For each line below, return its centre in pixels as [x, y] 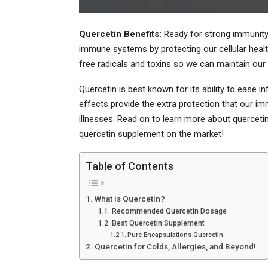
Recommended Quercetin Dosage [169, 211]
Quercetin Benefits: [120, 34]
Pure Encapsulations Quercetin [175, 234]
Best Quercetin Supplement [158, 223]
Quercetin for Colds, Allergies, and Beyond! [175, 246]
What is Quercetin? [130, 198]
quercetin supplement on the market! [151, 134]
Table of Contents [130, 166]
